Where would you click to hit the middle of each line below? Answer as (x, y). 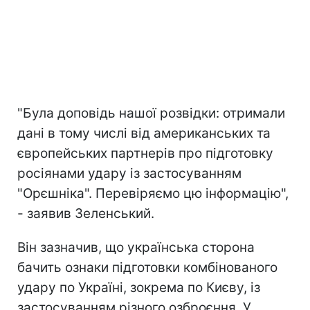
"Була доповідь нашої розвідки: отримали (151, 113)
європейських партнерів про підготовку (145, 153)
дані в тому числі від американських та (144, 133)
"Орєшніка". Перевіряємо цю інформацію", (153, 193)
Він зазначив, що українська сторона (136, 247)
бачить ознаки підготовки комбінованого (147, 267)
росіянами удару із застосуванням (129, 173)
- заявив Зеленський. (86, 213)
